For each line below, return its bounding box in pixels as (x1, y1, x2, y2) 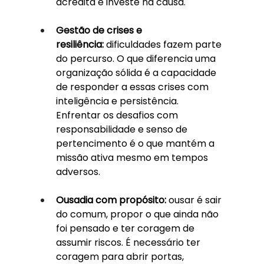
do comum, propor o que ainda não (55, 207, 221, 221)
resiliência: (55, 37, 104, 51)
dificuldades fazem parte (103, 37, 224, 51)
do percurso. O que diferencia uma (55, 51, 218, 65)
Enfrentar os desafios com (55, 108, 180, 122)
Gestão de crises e (55, 23, 144, 37)
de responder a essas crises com (55, 80, 211, 94)
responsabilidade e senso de (55, 122, 190, 136)
